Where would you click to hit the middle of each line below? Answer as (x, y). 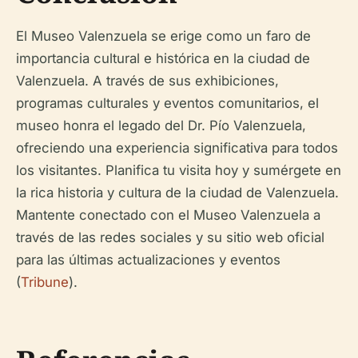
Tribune (45, 282)
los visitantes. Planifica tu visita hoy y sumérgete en (179, 170)
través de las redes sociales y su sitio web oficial (170, 237)
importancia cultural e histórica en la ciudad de (163, 58)
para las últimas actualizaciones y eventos (148, 260)
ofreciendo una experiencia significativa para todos (177, 148)
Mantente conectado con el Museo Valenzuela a (168, 215)
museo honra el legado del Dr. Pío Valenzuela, (161, 125)
